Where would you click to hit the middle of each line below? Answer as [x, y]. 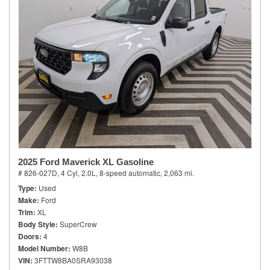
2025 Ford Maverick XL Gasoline [86, 162]
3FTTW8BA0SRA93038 [73, 260]
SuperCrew [78, 224]
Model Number [43, 248]
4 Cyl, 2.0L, [79, 173]
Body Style [37, 224]
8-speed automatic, [131, 173]
